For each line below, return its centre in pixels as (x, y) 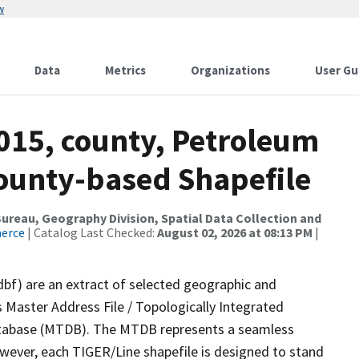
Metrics (125, 70)
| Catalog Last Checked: (91, 232)
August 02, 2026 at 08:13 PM (235, 232)
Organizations (230, 70)
